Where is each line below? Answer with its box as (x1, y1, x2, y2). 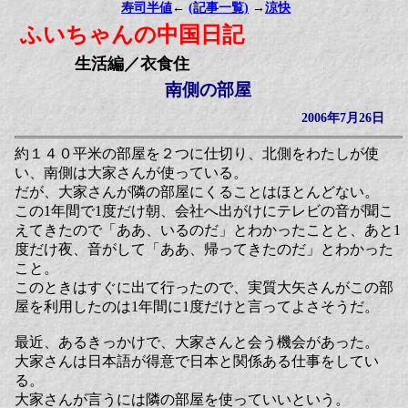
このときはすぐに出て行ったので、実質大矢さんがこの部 (15, 280, 393, 295)
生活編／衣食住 (75, 55, 190, 73)
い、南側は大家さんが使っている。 (15, 165, 248, 180)
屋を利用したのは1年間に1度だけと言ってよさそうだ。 (15, 299, 379, 314)
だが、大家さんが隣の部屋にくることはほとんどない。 (15, 184, 379, 199)
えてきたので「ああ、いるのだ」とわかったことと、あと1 (15, 222, 401, 238)
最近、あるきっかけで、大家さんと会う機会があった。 (15, 334, 379, 350)
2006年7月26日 (301, 110, 384, 125)
